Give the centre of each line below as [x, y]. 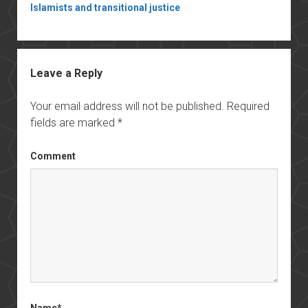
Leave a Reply [66, 73]
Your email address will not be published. [127, 106]
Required [248, 106]
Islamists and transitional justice [105, 7]
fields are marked [74, 122]
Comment [53, 156]
